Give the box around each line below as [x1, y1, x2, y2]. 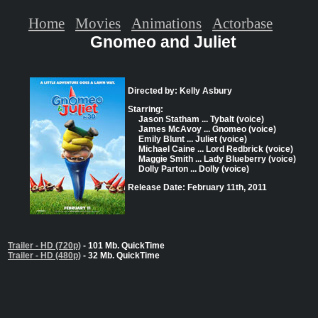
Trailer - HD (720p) [8, 241, 81, 251]
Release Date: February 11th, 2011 [128, 182, 267, 193]
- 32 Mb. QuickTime [81, 251, 160, 261]
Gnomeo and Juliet [89, 33, 236, 52]
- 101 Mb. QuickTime [81, 241, 165, 251]
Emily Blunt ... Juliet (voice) [138, 134, 247, 145]
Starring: [128, 104, 163, 115]
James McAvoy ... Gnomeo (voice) [138, 124, 276, 135]
